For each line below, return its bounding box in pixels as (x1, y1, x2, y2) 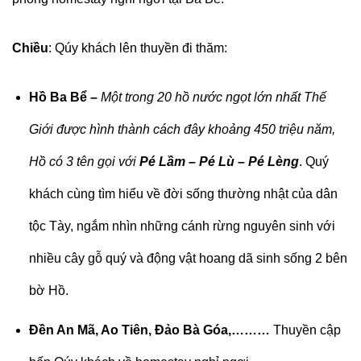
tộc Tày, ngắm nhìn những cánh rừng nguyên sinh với (28, 218, 335, 233)
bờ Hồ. (28, 283, 68, 297)
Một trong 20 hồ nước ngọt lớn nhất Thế (100, 89, 326, 104)
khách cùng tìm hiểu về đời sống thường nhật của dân (28, 186, 338, 201)
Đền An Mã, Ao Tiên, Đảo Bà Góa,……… (28, 323, 273, 338)
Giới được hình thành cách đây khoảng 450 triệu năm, (28, 122, 335, 136)
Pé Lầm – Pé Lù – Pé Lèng (139, 154, 299, 168)
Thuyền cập (272, 323, 341, 338)
